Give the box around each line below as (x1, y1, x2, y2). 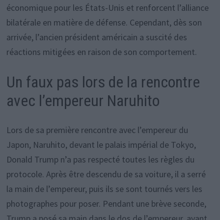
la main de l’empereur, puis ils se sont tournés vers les (6, 183, 202, 195)
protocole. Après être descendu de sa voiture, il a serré (6, 168, 206, 180)
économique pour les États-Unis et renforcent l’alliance (6, 1, 209, 13)
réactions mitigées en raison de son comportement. (6, 46, 197, 57)
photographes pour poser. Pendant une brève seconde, (6, 198, 206, 210)
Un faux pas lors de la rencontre (6, 72, 200, 91)
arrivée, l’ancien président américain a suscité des (6, 31, 187, 43)
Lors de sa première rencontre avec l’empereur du (6, 124, 188, 136)
